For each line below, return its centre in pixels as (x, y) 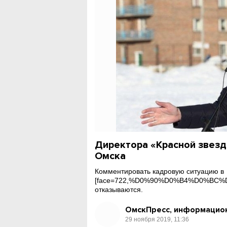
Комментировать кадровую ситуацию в (160, 171)
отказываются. (119, 190)
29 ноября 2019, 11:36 (157, 219)
